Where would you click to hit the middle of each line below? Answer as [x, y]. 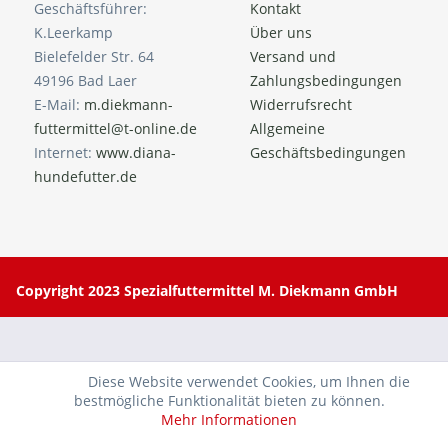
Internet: [65, 153]
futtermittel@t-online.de [115, 129]
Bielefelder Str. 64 [94, 57]
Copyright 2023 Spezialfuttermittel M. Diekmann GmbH [207, 290]
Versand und [293, 57]
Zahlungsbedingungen [326, 81]
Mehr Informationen [229, 419]
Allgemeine [287, 129]
